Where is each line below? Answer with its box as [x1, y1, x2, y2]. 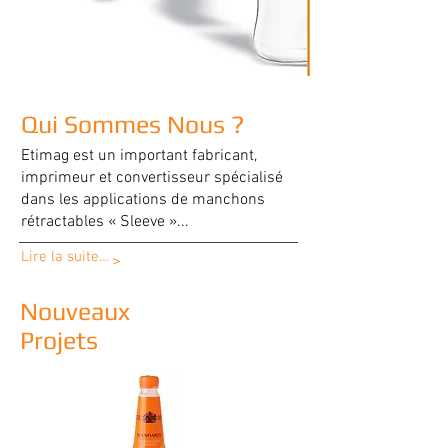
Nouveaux [20, 297, 130, 326]
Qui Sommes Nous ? [21, 110, 244, 139]
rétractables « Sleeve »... [21, 212, 189, 232]
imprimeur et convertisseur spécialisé [21, 168, 283, 188]
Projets [20, 326, 98, 355]
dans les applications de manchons [21, 190, 265, 210]
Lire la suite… [21, 248, 109, 266]
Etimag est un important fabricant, [21, 146, 257, 166]
